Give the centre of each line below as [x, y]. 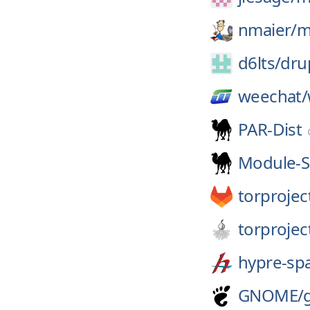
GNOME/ [271, 295]
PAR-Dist [270, 129]
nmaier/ [267, 29]
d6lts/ [259, 63]
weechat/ [273, 96]
